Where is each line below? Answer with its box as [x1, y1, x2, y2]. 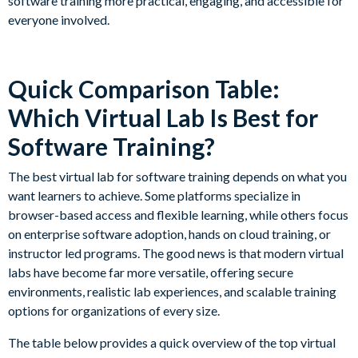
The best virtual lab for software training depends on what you [8, 169, 347, 185]
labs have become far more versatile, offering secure [8, 265, 293, 280]
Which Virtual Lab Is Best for [8, 103, 318, 133]
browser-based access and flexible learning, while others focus [8, 207, 348, 223]
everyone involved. [8, 12, 109, 28]
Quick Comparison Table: [8, 74, 280, 104]
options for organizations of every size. [8, 303, 220, 319]
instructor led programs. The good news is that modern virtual [8, 245, 344, 261]
